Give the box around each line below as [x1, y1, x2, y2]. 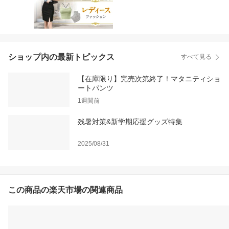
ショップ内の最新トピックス [8, 52, 114, 61]
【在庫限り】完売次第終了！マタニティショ [78, 75, 221, 83]
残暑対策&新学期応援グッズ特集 [78, 117, 182, 126]
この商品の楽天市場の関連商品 [8, 185, 123, 194]
